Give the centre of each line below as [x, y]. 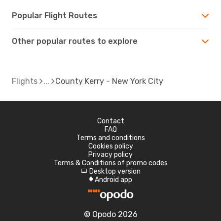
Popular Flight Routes [55, 15]
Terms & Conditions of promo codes [110, 163]
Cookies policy [110, 146]
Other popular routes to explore [75, 41]
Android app [113, 180]
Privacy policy [110, 154]
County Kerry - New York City [109, 81]
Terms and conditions [110, 138]
